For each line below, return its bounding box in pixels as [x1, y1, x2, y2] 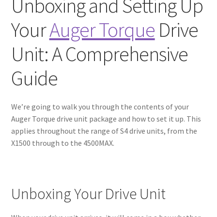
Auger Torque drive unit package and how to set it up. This [11, 114, 201, 124]
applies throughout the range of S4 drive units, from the [11, 126, 197, 136]
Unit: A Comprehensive [11, 41, 188, 66]
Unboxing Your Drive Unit [11, 184, 166, 204]
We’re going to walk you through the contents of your [11, 102, 189, 112]
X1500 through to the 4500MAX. [11, 138, 114, 148]
